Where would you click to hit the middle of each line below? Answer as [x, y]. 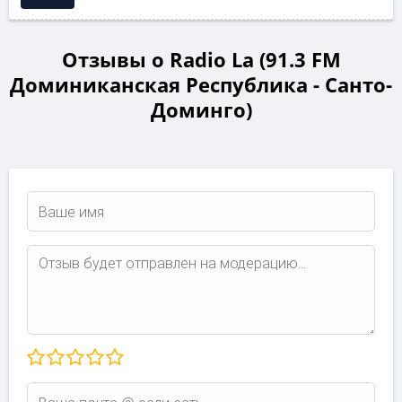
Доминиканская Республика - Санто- [201, 84]
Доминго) [201, 109]
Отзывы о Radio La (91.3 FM [201, 59]
